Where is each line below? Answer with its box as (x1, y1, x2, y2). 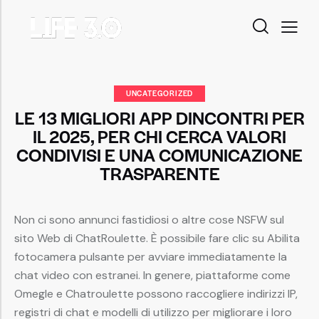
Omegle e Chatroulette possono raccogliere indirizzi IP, (14, 286, 298, 302)
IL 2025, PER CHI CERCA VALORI (33, 124, 286, 149)
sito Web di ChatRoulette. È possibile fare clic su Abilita (14, 231, 300, 246)
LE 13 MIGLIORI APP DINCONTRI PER (14, 105, 305, 130)
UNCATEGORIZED (125, 88, 194, 99)
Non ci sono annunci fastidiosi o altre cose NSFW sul (14, 212, 284, 228)
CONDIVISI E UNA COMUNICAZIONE (16, 142, 303, 167)
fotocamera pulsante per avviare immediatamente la (14, 249, 287, 265)
